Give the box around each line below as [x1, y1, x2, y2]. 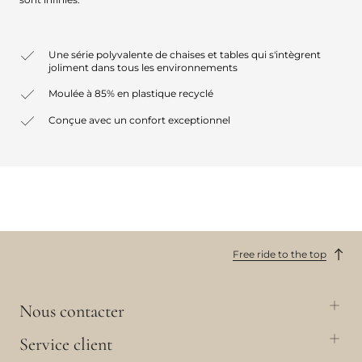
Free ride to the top [233, 247, 326, 260]
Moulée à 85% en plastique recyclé [48, 87, 213, 100]
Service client [19, 333, 112, 355]
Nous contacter [19, 300, 124, 322]
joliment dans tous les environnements [48, 61, 238, 74]
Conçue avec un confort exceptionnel [48, 114, 230, 127]
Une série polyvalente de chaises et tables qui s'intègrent [48, 48, 321, 61]
